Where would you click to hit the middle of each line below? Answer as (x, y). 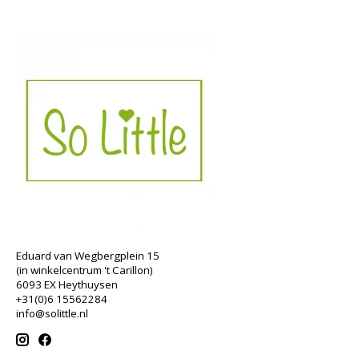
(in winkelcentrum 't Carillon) (85, 270)
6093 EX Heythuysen (67, 284)
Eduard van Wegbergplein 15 (88, 255)
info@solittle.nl (52, 313)
